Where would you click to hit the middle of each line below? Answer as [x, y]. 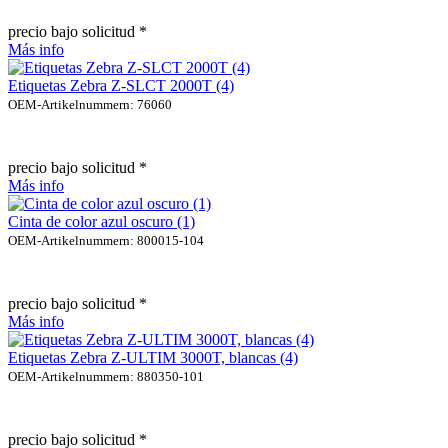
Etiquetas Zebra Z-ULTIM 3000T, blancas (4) [153, 357]
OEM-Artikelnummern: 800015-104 [106, 240]
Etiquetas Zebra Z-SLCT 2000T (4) [121, 85]
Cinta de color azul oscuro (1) [101, 221]
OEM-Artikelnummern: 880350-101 [106, 376]
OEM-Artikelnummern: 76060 [90, 104]
